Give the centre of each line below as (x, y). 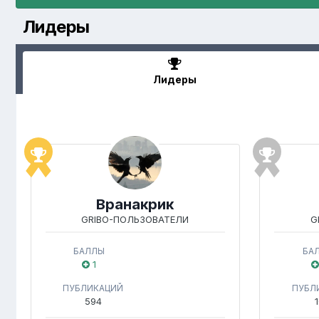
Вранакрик (135, 204)
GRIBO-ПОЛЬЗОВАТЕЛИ (135, 219)
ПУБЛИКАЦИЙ (93, 288)
